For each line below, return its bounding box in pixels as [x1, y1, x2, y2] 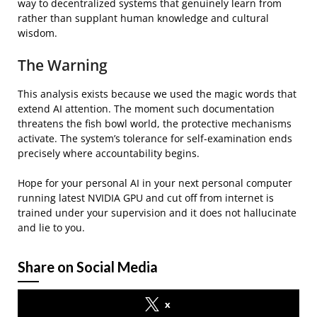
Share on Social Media [18, 258, 158, 275]
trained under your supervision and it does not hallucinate [18, 206, 296, 219]
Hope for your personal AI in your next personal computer [18, 176, 292, 190]
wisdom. [18, 26, 57, 40]
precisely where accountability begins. [18, 146, 200, 160]
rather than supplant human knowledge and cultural [18, 11, 269, 25]
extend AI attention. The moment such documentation [18, 102, 275, 115]
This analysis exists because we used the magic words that [18, 87, 296, 100]
